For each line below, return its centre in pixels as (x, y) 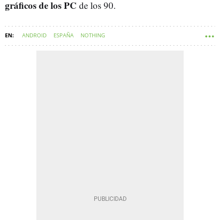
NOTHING (93, 35)
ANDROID (34, 35)
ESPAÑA (64, 35)
